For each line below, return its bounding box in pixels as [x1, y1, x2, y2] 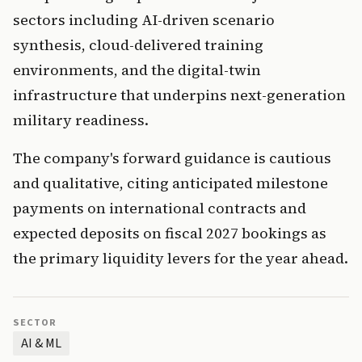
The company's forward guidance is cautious [13, 148, 331, 169]
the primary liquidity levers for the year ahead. [13, 248, 348, 269]
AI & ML [21, 335, 61, 353]
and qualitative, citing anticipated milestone [13, 173, 328, 194]
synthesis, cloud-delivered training [13, 35, 263, 56]
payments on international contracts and [13, 198, 306, 219]
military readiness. [13, 110, 149, 131]
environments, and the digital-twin [13, 60, 261, 81]
